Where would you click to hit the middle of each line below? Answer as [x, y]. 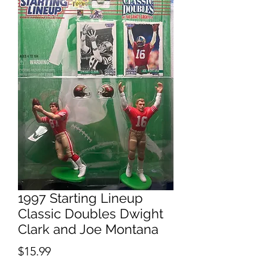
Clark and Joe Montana [88, 229]
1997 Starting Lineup [80, 198]
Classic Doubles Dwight [91, 214]
